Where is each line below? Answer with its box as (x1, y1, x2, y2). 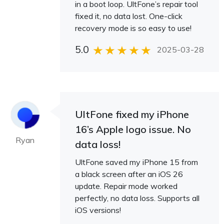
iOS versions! (75, 205, 121, 215)
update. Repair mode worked (75, 181, 177, 191)
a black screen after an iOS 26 (75, 169, 183, 179)
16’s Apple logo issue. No (75, 123, 191, 135)
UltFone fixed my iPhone (75, 108, 189, 120)
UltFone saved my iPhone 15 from (75, 157, 198, 167)
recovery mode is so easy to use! (75, 23, 191, 33)
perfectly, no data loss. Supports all (75, 193, 199, 203)
